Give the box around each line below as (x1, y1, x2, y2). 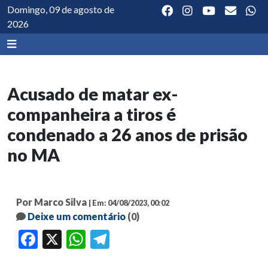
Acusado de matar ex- (7, 84, 178, 104)
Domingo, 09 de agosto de (7, 4, 114, 15)
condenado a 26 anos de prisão (7, 124, 248, 145)
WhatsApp (86, 234, 121, 244)
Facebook (38, 234, 71, 244)
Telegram (109, 234, 142, 244)
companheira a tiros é (7, 104, 176, 124)
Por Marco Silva (16, 196, 87, 208)
